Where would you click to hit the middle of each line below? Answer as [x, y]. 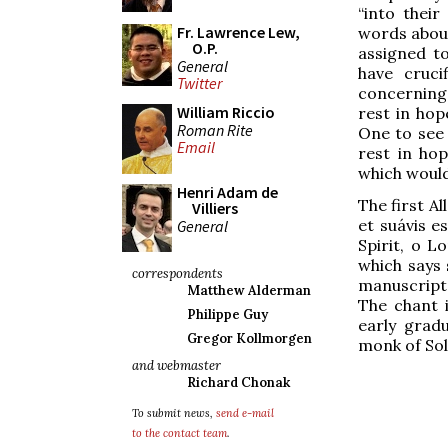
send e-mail [245, 413]
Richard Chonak [238, 382]
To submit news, [174, 413]
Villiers [215, 208]
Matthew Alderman [249, 290]
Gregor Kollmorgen [249, 338]
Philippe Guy [227, 314]
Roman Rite [215, 129]
